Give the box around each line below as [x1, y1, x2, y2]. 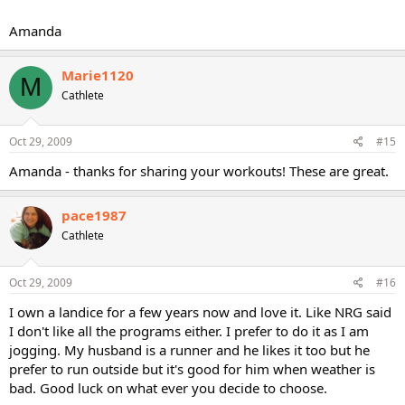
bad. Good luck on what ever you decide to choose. [9, 378, 327, 397]
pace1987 [61, 206, 127, 224]
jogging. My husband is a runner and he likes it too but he [9, 340, 370, 359]
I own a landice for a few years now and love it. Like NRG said [9, 302, 391, 321]
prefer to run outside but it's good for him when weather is [9, 359, 375, 378]
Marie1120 [61, 65, 134, 84]
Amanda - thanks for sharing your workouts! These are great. [9, 162, 389, 180]
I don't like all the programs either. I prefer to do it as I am [9, 321, 369, 340]
